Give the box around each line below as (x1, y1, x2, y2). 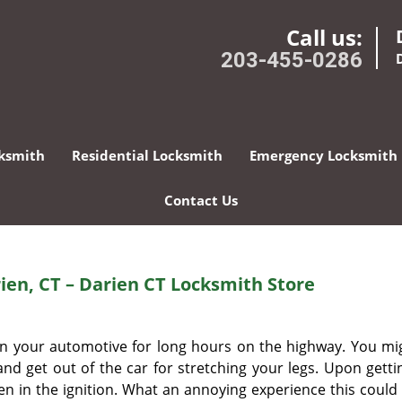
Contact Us (164, 191, 238, 209)
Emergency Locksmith (249, 146, 398, 164)
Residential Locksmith (72, 146, 223, 164)
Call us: (286, 22, 363, 52)
